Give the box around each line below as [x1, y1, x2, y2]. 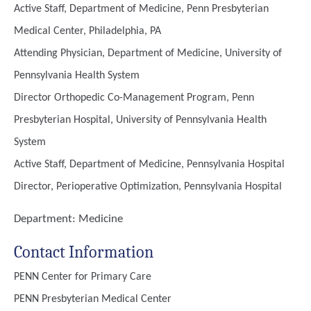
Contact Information [14, 242, 153, 262]
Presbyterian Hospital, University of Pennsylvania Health [14, 115, 267, 126]
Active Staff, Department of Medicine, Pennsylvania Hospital [14, 159, 285, 170]
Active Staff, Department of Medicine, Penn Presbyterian [14, 3, 269, 15]
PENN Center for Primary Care [14, 271, 151, 283]
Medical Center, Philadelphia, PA [14, 26, 161, 37]
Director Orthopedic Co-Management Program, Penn [14, 92, 254, 103]
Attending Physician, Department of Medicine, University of [14, 48, 282, 59]
